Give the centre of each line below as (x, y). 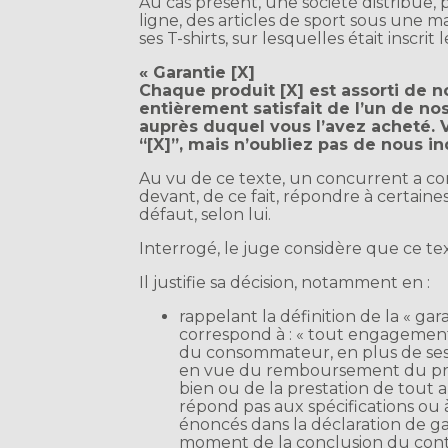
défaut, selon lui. (205, 215)
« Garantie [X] (197, 73)
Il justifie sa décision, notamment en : (285, 283)
